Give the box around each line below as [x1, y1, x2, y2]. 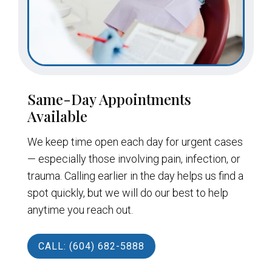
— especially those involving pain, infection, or [27, 152, 240, 166]
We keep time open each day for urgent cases [27, 135, 243, 149]
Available [27, 106, 87, 126]
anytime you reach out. [27, 203, 133, 217]
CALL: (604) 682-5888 [38, 240, 144, 253]
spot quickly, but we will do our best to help [27, 186, 228, 200]
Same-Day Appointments [27, 89, 191, 109]
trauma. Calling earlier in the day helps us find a [27, 169, 243, 183]
